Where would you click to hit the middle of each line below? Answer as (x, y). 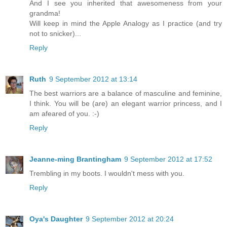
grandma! (45, 13)
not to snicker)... (55, 34)
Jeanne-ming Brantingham (75, 159)
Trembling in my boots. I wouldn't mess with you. (107, 174)
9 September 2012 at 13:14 (93, 79)
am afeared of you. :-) (64, 114)
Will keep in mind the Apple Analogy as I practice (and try (126, 24)
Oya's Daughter (56, 219)
